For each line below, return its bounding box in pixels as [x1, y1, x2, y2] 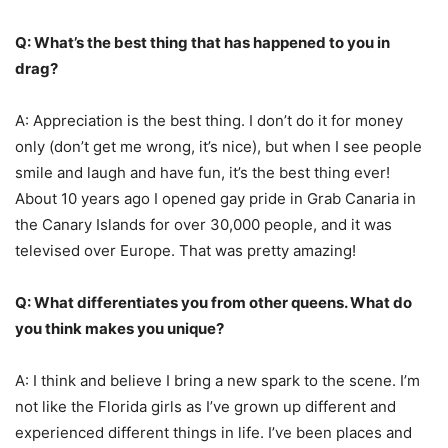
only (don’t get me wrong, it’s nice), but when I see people [15, 136, 422, 156]
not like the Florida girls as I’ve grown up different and [15, 396, 396, 416]
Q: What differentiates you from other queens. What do [15, 292, 412, 312]
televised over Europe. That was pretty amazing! [15, 240, 356, 260]
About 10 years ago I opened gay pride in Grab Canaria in [15, 188, 416, 208]
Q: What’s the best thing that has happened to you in [15, 32, 390, 52]
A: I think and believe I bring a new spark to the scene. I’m [15, 370, 420, 390]
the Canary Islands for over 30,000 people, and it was [15, 214, 392, 234]
